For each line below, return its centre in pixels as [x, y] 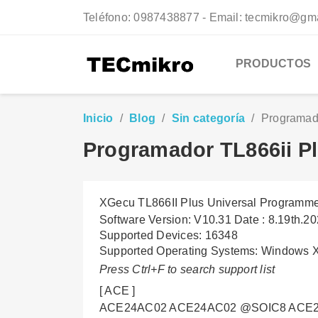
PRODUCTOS [274, 64]
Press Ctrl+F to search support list [187, 269]
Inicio [98, 118]
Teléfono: [109, 17]
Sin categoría [208, 118]
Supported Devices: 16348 [169, 235]
